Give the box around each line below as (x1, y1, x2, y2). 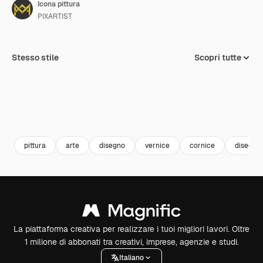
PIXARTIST (38, 12, 72, 21)
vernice (145, 140, 170, 150)
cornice (190, 140, 215, 150)
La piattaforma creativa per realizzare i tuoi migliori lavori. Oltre (14, 224, 249, 234)
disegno (99, 140, 125, 150)
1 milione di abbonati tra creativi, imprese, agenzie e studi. (24, 237, 239, 247)
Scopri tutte (194, 52, 241, 63)
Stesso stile (12, 52, 59, 63)
